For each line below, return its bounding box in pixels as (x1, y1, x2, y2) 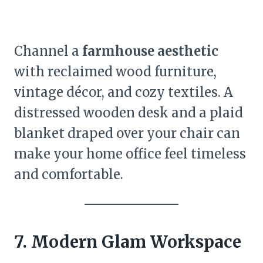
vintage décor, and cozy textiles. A (14, 84, 233, 101)
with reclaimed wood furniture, (14, 63, 217, 80)
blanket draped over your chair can (14, 125, 240, 142)
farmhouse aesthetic (82, 43, 218, 60)
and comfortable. (14, 166, 123, 183)
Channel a (14, 43, 82, 60)
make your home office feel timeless (14, 146, 246, 163)
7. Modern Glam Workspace (14, 231, 241, 253)
